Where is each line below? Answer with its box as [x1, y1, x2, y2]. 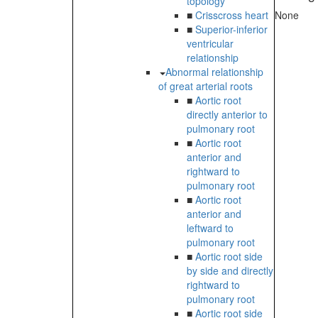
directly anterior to [187, 107, 268, 122]
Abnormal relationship [165, 65, 263, 79]
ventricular [187, 36, 234, 51]
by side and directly [187, 263, 273, 278]
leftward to [187, 221, 234, 236]
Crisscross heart [195, 8, 268, 23]
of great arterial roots [158, 79, 253, 94]
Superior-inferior [195, 22, 268, 37]
